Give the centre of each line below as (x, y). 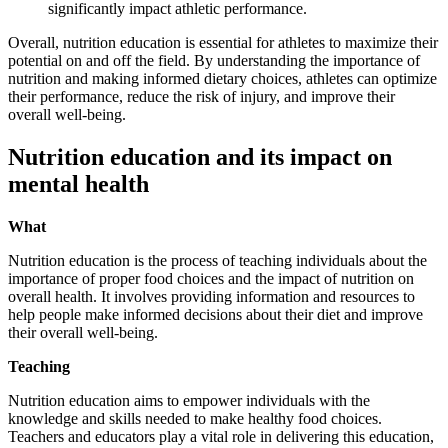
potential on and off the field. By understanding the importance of (214, 60)
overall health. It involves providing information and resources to (211, 296)
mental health (78, 183)
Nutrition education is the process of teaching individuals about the (217, 260)
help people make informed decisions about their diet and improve (215, 314)
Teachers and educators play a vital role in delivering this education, (221, 436)
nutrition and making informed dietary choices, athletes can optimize (222, 78)
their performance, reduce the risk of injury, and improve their (201, 96)
